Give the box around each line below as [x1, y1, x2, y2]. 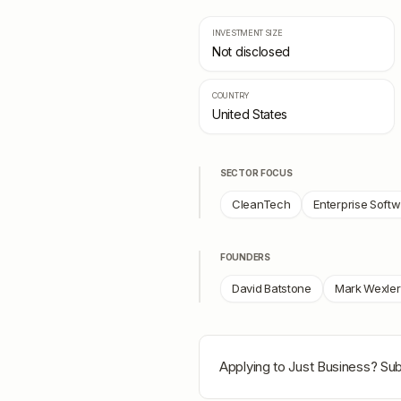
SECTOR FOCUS [220, 167, 293, 178]
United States [212, 107, 288, 122]
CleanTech [232, 197, 291, 211]
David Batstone [232, 281, 311, 295]
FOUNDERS [220, 252, 270, 262]
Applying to [219, 358, 289, 375]
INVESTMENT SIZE [212, 28, 283, 38]
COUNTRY [212, 90, 250, 100]
